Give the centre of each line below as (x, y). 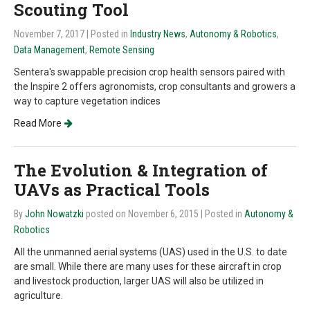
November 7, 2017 (50, 34)
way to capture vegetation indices (87, 101)
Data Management (49, 50)
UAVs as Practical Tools (112, 190)
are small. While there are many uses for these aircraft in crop (148, 266)
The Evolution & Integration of (141, 170)
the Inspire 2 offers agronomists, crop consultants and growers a (155, 86)
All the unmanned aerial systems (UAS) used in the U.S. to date (151, 252)
